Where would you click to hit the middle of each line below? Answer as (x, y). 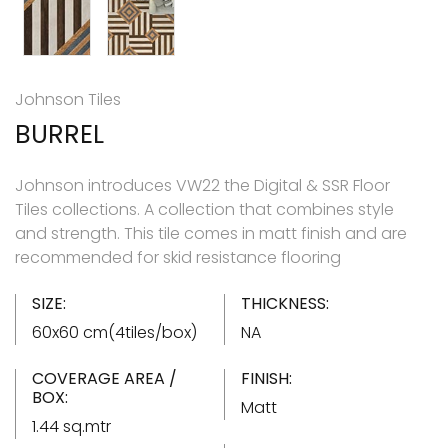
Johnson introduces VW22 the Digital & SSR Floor (202, 185)
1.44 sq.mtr (71, 426)
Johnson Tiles (68, 99)
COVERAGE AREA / (104, 378)
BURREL (59, 134)
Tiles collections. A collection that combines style (204, 209)
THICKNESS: (285, 303)
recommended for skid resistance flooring (178, 257)
